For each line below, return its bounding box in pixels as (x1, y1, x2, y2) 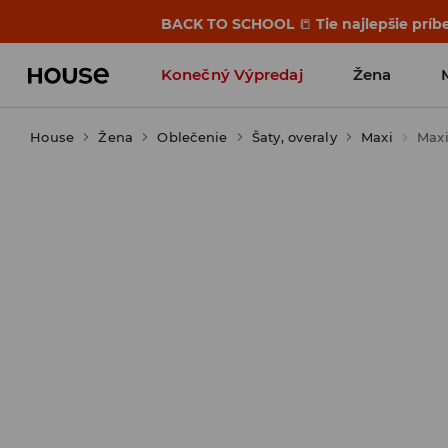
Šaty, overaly (251, 129, 337, 145)
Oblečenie (157, 129, 228, 145)
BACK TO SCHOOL (161, 15, 299, 33)
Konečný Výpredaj (161, 65, 303, 84)
